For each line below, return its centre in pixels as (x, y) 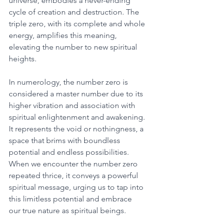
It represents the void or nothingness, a (77, 128)
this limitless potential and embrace (71, 199)
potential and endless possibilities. (70, 152)
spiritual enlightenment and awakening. (78, 117)
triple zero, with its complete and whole (78, 23)
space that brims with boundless (65, 140)
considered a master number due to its (77, 93)
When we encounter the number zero (74, 163)
